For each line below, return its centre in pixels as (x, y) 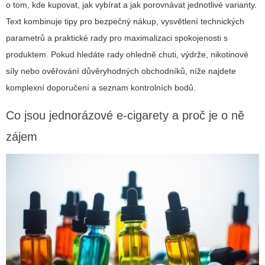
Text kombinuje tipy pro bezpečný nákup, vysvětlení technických (125, 22)
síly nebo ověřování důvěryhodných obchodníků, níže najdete (121, 71)
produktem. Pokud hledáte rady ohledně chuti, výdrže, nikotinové (127, 55)
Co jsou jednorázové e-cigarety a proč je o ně (125, 116)
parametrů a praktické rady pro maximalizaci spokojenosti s (117, 38)
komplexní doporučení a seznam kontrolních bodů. (101, 88)
